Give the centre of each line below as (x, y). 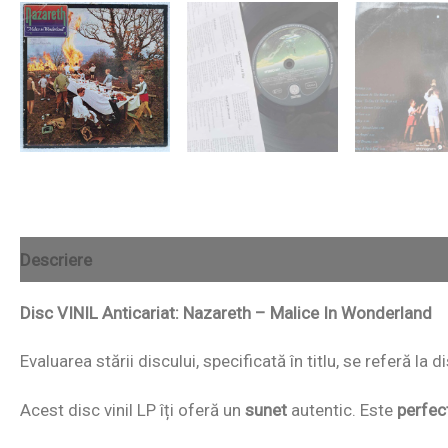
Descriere (56, 259)
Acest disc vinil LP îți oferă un (132, 409)
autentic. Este (342, 409)
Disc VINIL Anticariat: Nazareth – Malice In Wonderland (228, 313)
